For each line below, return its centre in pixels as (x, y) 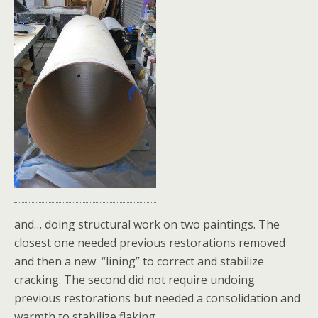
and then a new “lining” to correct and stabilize (139, 261)
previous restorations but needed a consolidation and (157, 298)
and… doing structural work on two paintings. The (147, 224)
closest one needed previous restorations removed (150, 243)
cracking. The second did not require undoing (135, 280)
